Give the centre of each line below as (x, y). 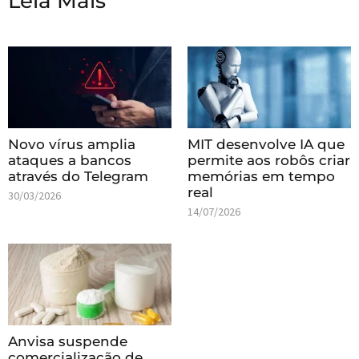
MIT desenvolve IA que (266, 144)
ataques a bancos (70, 160)
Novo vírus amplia (72, 144)
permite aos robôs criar (269, 160)
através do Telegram (78, 176)
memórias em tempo (261, 176)
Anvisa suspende (68, 341)
